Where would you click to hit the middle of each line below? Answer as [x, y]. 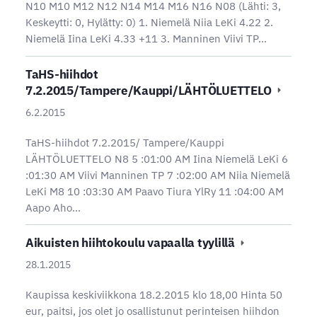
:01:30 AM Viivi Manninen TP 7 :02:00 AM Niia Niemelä [157, 175]
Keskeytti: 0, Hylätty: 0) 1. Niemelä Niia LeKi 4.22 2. [149, 23]
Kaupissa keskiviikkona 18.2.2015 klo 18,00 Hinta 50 [154, 294]
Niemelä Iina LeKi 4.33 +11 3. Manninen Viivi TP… [146, 39]
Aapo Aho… [53, 207]
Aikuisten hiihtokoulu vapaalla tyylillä [131, 243]
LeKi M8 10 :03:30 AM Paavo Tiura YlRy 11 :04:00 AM [154, 191]
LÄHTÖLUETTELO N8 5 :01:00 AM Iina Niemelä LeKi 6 [156, 158]
